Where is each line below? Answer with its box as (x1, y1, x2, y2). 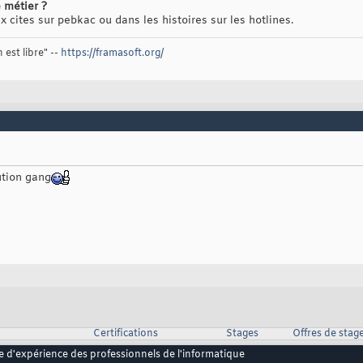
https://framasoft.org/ (61, 47, 164, 61)
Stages (225, 327, 258, 341)
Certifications (92, 327, 158, 341)
